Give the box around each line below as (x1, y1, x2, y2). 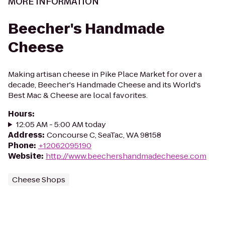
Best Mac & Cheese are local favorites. (8, 90, 148, 100)
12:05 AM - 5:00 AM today (16, 119, 106, 130)
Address (8, 130, 42, 140)
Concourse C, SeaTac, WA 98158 (47, 130, 161, 140)
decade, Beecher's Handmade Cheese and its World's (8, 79, 201, 90)
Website (8, 151, 41, 161)
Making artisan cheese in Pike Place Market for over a (8, 69, 202, 79)
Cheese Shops (12, 174, 65, 185)
